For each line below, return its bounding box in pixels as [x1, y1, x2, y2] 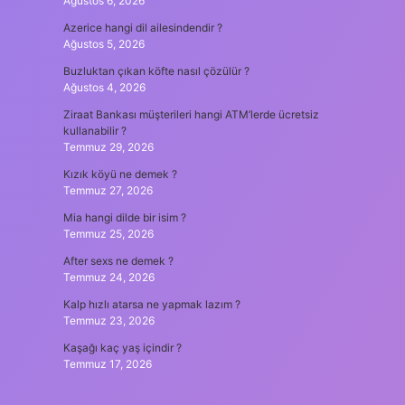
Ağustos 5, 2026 [62, 37, 145, 51]
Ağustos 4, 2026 [62, 80, 146, 94]
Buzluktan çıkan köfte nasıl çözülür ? [62, 64, 250, 78]
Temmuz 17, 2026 [62, 357, 152, 371]
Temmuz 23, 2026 [62, 314, 155, 327]
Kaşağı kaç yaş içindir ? [62, 341, 182, 354]
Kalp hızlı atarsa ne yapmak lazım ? [62, 297, 240, 311]
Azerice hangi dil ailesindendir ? [62, 21, 222, 34]
